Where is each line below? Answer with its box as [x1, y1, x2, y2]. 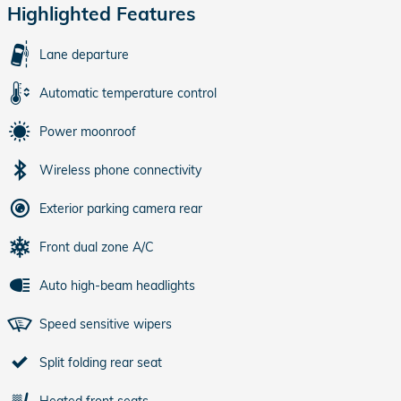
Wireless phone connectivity [39, 162, 201, 178]
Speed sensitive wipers [39, 316, 172, 332]
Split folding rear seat [39, 354, 162, 371]
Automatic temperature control [39, 85, 217, 101]
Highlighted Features [7, 2, 196, 25]
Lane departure [39, 47, 129, 63]
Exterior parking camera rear [39, 200, 202, 217]
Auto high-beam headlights [39, 277, 195, 294]
